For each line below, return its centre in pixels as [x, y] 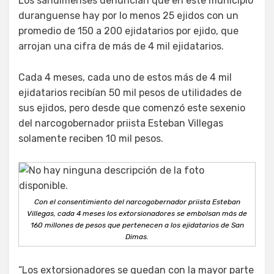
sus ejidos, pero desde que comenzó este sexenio [132, 108]
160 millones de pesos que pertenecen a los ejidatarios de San [137, 225]
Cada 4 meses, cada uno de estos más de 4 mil [125, 77]
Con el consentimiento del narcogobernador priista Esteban [137, 202]
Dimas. [137, 236]
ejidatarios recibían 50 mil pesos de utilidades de [130, 92]
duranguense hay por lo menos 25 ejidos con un [128, 15]
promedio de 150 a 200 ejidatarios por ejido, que [128, 31]
